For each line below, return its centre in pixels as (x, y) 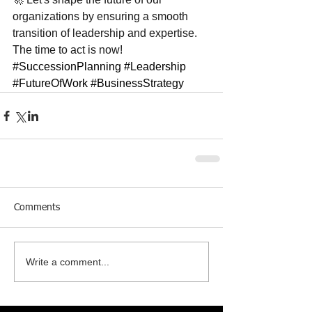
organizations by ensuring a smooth (102, 17)
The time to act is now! (69, 50)
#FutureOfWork (50, 84)
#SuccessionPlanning (67, 67)
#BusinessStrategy (137, 84)
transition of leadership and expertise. (106, 33)
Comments (37, 208)
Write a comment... (68, 262)
